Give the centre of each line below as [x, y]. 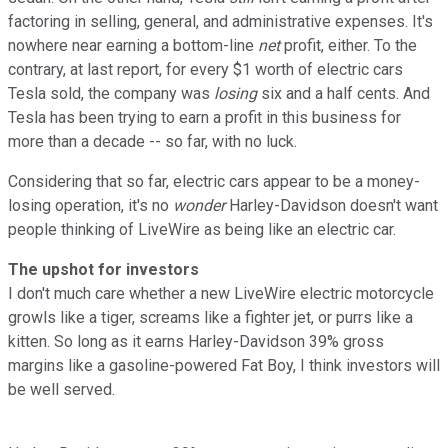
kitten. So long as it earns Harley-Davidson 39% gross [196, 341]
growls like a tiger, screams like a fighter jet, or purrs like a [210, 317]
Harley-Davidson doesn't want [333, 205]
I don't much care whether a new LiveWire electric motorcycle [221, 293]
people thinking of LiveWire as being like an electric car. [202, 229]
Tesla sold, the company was [111, 93]
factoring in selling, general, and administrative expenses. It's [220, 21]
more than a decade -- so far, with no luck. [152, 141]
